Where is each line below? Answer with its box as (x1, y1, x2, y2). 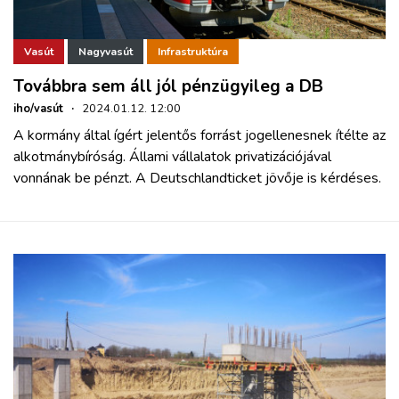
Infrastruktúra (158, 45, 228, 60)
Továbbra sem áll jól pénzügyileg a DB (13, 75, 323, 99)
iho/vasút (13, 101, 63, 118)
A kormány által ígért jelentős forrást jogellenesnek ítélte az (13, 126, 386, 146)
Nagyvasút (78, 45, 133, 60)
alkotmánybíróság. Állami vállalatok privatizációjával (13, 147, 331, 167)
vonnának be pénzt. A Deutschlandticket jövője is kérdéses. (13, 168, 381, 189)
